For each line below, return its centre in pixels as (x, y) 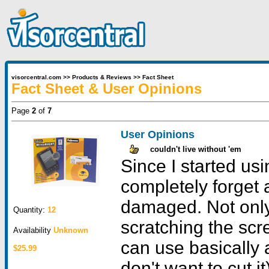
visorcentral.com (36, 77)
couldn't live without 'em (196, 149)
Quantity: (29, 210)
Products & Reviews (102, 77)
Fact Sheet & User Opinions (107, 89)
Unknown (71, 230)
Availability (33, 230)
